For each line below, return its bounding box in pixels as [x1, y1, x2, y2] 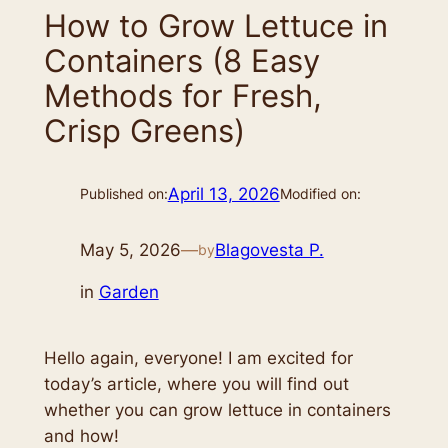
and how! [43, 425, 119, 446]
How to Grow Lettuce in [43, 7, 388, 45]
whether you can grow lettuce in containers [43, 399, 391, 420]
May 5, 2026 [79, 239, 181, 260]
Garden [98, 282, 159, 303]
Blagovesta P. [214, 239, 324, 260]
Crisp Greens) [43, 112, 245, 150]
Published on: [79, 185, 168, 203]
